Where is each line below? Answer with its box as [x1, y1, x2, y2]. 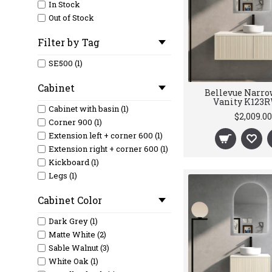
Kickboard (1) [49, 157, 99, 168]
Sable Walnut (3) [49, 242, 109, 253]
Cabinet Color [38, 194, 102, 206]
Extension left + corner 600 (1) [49, 130, 163, 141]
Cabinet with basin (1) [49, 103, 129, 114]
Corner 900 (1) [49, 117, 102, 127]
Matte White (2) [49, 229, 106, 240]
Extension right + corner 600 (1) [49, 143, 168, 154]
